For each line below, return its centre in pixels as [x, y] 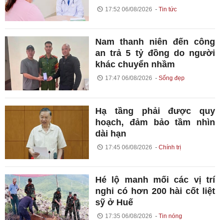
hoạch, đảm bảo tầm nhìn [155, 122]
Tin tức [167, 9]
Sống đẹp [171, 78]
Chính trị [170, 147]
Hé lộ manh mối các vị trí [155, 180]
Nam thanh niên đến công [155, 42]
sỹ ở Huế [114, 203]
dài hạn [111, 133]
